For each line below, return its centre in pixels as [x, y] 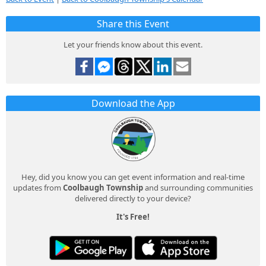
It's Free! [133, 217]
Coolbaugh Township [103, 188]
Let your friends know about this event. [133, 45]
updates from [38, 188]
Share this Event [133, 24]
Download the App [133, 104]
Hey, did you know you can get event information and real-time [133, 177]
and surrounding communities [198, 188]
